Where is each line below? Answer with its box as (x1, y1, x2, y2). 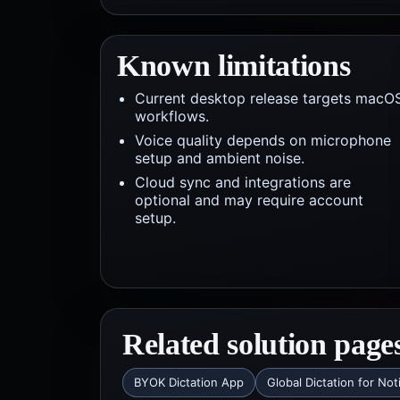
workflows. (135, 107, 209, 125)
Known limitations (117, 49, 351, 82)
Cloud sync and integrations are (135, 173, 351, 191)
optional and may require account (135, 191, 363, 209)
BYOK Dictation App (134, 375, 244, 389)
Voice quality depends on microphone (135, 131, 391, 149)
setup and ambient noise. (135, 149, 304, 167)
